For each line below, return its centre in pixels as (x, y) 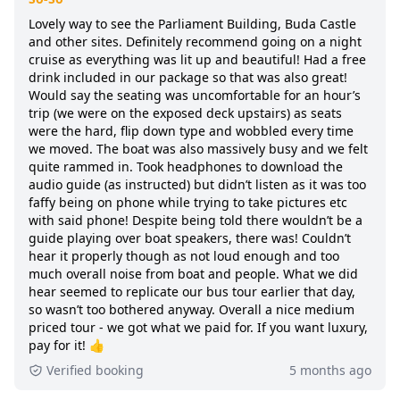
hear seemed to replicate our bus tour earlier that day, (192, 291)
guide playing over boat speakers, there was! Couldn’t (190, 237)
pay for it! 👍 (67, 345)
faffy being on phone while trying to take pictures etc (188, 202)
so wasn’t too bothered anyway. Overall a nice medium (192, 309)
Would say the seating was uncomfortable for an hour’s (195, 95)
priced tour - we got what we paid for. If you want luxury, (198, 327)
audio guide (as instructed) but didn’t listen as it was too (197, 184)
